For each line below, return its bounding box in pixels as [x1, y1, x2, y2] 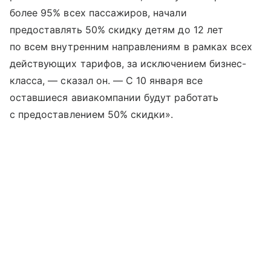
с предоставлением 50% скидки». [10, 108, 174, 120]
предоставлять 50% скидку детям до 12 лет [10, 23, 223, 36]
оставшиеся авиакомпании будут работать [10, 91, 218, 103]
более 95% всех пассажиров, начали [10, 6, 187, 19]
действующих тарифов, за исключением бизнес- [10, 57, 247, 70]
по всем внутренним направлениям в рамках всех [10, 40, 253, 53]
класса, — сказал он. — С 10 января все [10, 74, 203, 87]
